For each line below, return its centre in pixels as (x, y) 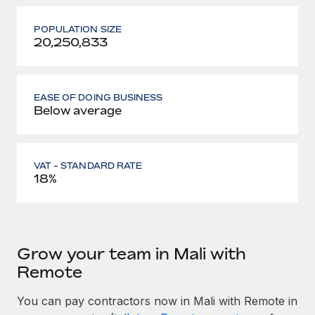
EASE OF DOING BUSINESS (98, 97)
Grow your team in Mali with (131, 253)
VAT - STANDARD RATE (88, 165)
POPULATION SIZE (78, 29)
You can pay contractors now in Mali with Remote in (157, 301)
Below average (78, 110)
